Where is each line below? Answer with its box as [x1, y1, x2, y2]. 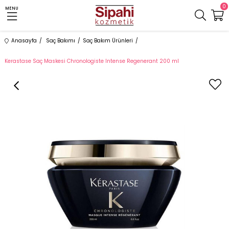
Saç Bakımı [45, 37, 75, 44]
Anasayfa [11, 37, 37, 44]
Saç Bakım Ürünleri [82, 37, 133, 44]
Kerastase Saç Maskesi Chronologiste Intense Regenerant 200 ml [4, 57, 179, 65]
